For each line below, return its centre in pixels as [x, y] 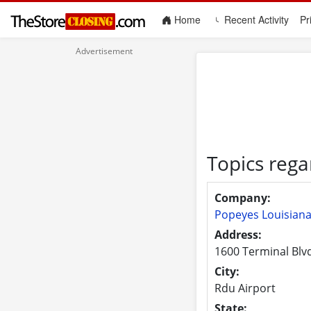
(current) [219, 19]
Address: [238, 234]
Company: [242, 197]
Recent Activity [255, 20]
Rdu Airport [245, 288]
